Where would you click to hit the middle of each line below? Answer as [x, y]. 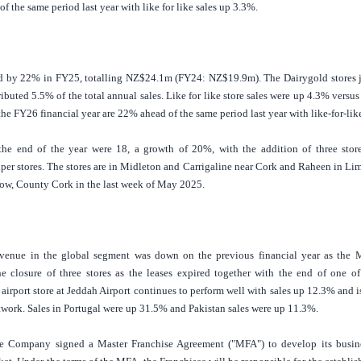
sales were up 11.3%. [272, 309]
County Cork [44, 185]
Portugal [82, 309]
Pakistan [207, 309]
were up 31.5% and [144, 309]
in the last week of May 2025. [139, 185]
